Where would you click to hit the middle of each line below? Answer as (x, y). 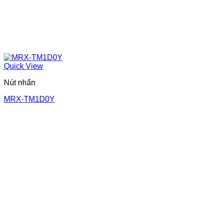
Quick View (23, 66)
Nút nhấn (20, 82)
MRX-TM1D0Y (29, 99)
